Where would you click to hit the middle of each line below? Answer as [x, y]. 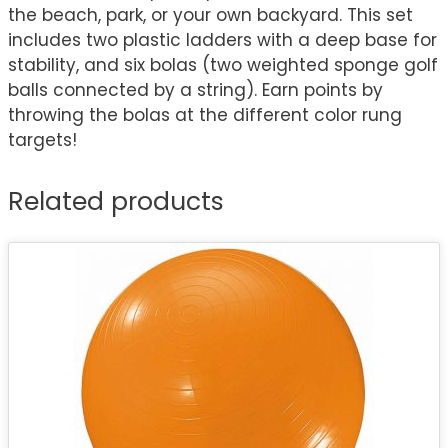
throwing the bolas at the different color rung [205, 114]
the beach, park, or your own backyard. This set [210, 14]
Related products [116, 201]
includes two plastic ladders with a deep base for [222, 39]
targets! [42, 139]
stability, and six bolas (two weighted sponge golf [223, 64]
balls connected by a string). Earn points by [195, 89]
